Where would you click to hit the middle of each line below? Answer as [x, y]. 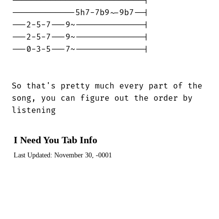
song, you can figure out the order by [102, 98]
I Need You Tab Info [55, 140]
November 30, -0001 [83, 155]
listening [34, 110]
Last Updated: [34, 155]
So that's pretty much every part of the [107, 86]
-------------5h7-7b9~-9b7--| [80, 12]
